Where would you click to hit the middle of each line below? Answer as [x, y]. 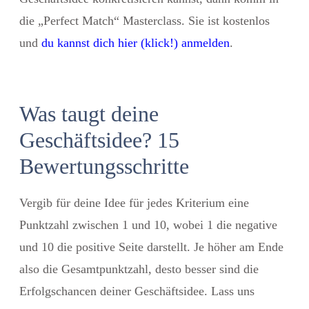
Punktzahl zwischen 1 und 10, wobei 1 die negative [148, 225]
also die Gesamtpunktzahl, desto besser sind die [139, 269]
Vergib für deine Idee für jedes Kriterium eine [134, 202]
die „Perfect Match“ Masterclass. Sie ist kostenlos [144, 20]
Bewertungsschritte [104, 166]
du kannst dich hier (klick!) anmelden [136, 42]
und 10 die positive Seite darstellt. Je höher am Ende [151, 247]
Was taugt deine [89, 113]
